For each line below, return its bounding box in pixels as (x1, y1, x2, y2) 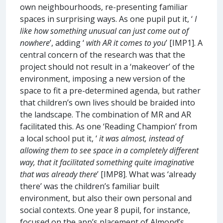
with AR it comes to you (86, 37, 166, 48)
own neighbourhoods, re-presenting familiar (20, 1, 188, 12)
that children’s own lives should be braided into (20, 97, 195, 108)
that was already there (20, 168, 97, 180)
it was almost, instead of (99, 132, 183, 144)
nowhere (20, 37, 50, 48)
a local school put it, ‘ (20, 132, 99, 144)
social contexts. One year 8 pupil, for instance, (20, 204, 190, 216)
